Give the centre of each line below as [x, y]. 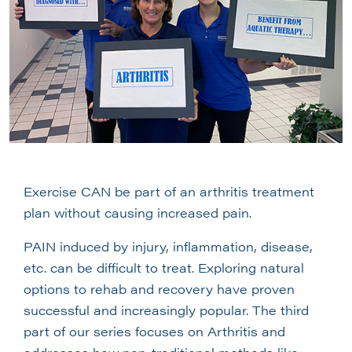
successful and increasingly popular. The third [166, 310]
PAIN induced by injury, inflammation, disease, [168, 246]
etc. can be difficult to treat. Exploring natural [164, 267]
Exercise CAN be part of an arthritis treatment [169, 191]
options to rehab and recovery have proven [159, 288]
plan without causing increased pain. [137, 212]
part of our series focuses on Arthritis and [154, 331]
